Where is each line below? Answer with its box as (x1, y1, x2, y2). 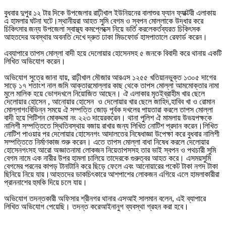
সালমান (139, 194, 157, 203)
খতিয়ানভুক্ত (150, 73, 182, 82)
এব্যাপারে (4, 49, 28, 58)
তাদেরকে (106, 154, 129, 163)
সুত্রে (29, 73, 43, 82)
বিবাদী (163, 49, 178, 58)
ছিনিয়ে (4, 170, 21, 179)
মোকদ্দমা (47, 114, 68, 123)
